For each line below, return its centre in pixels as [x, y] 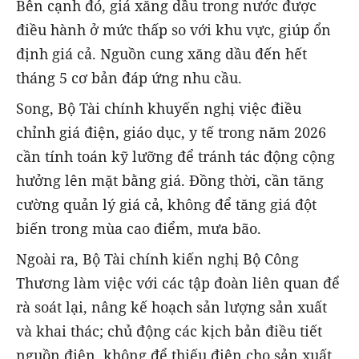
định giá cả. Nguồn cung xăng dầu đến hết [161, 54]
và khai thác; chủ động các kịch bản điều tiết [169, 331]
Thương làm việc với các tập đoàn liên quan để [178, 283]
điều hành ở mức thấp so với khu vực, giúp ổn [173, 30]
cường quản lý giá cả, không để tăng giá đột [166, 205]
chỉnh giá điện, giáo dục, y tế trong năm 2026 [171, 133]
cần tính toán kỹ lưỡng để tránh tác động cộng [175, 157]
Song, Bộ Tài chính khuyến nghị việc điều [159, 109]
